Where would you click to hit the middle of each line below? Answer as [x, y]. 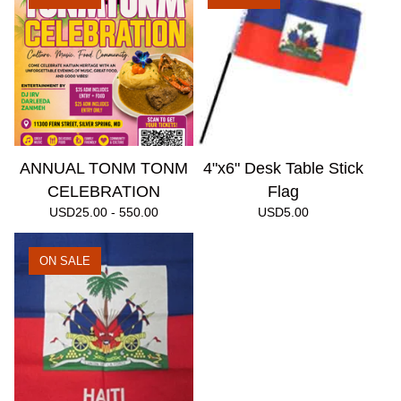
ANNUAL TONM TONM [104, 169]
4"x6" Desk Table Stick [283, 169]
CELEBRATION [104, 192]
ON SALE [65, 261]
